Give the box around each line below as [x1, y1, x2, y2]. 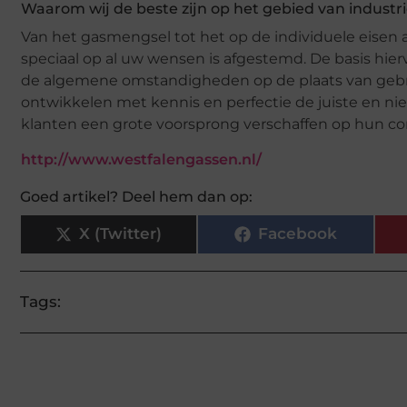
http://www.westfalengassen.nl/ [21, 150, 262, 168]
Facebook [258, 224, 337, 243]
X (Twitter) [79, 224, 162, 243]
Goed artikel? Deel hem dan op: [20, 187, 253, 205]
